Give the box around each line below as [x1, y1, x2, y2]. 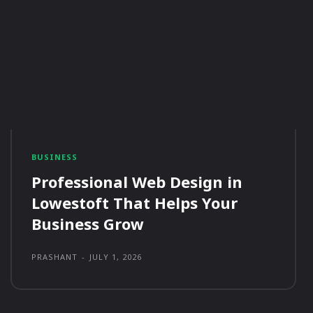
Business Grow [31, 213, 144, 235]
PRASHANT [31, 252, 78, 263]
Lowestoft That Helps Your [31, 192, 238, 214]
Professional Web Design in [31, 171, 242, 193]
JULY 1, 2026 [89, 252, 142, 263]
